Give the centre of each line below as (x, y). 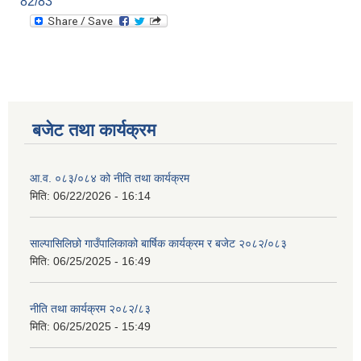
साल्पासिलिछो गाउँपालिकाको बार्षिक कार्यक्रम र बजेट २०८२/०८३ (158, 244)
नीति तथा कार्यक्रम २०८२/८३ (90, 309)
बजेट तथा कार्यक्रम (94, 131)
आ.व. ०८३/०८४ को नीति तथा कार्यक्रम (110, 178)
